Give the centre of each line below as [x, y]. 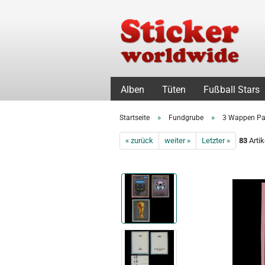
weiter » [177, 140]
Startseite [135, 118]
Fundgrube [186, 118]
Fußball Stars [232, 90]
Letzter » [216, 140]
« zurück [139, 140]
